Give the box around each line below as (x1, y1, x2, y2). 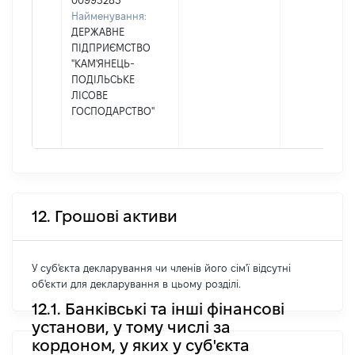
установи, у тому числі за (32, 318, 231, 336)
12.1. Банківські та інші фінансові (32, 300, 284, 318)
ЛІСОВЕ (71, 90, 108, 101)
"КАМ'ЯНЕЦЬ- (71, 58, 135, 69)
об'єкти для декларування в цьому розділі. (32, 278, 241, 289)
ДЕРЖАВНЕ (71, 26, 124, 37)
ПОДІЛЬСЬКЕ (71, 74, 135, 85)
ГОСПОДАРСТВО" (71, 105, 155, 116)
